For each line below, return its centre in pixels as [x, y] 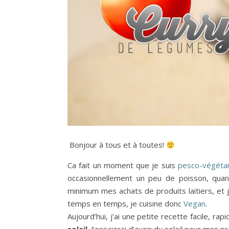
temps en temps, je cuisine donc [125, 204]
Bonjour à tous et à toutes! [117, 145]
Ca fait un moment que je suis [123, 165]
